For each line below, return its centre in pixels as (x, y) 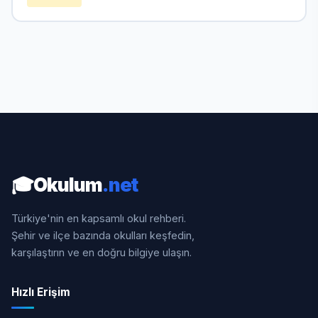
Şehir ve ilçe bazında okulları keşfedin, (103, 235)
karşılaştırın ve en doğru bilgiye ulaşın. (102, 252)
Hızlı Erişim (41, 292)
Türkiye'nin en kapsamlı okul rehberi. (99, 218)
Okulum (67, 185)
